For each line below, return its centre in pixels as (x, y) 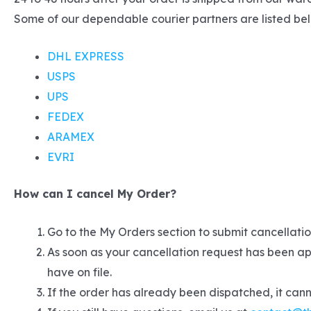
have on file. (79, 272)
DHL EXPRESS (86, 57)
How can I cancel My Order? (95, 194)
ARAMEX (71, 137)
